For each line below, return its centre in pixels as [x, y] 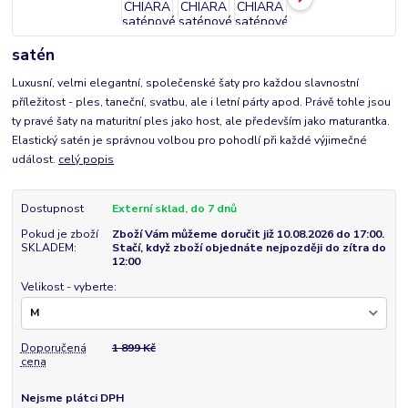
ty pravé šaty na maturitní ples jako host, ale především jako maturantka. [201, 121]
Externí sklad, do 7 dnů [174, 208]
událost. [36, 159]
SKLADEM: [48, 247]
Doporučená [53, 347]
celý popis [87, 159]
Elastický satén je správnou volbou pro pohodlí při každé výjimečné [190, 140]
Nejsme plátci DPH [72, 398]
